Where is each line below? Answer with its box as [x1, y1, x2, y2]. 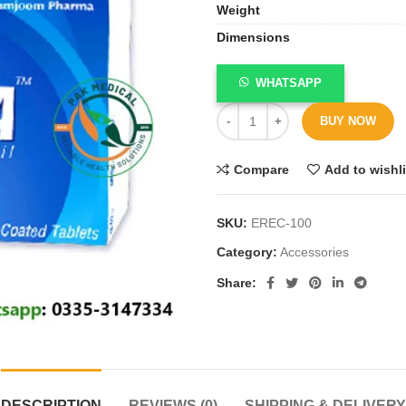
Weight [217, 3, 260, 17]
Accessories [280, 245, 349, 259]
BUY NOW [320, 114, 376, 128]
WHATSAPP [256, 76, 323, 90]
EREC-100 [251, 216, 312, 230]
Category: [217, 245, 277, 259]
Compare [233, 162, 289, 177]
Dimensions [217, 30, 290, 44]
